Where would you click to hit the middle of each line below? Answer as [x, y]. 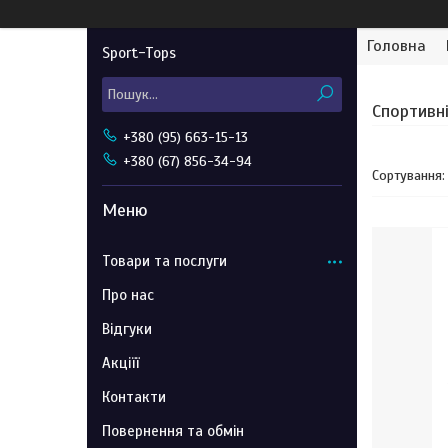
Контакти [134, 396]
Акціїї [120, 362]
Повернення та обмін [173, 430]
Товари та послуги [164, 260]
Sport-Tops [139, 52]
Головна [396, 46]
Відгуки [127, 328]
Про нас [128, 294]
